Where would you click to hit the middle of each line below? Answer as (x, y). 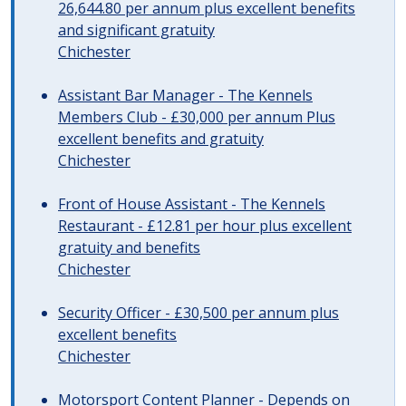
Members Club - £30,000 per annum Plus (197, 117)
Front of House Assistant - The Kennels (192, 204)
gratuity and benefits (129, 247)
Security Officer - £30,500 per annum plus (198, 313)
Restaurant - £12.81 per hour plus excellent (205, 226)
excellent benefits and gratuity (161, 139)
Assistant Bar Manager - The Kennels (185, 95)
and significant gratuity (136, 30)
